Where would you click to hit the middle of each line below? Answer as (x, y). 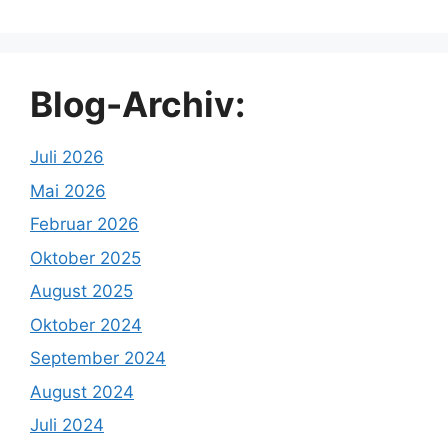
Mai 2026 (68, 190)
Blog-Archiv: (137, 104)
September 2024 (98, 358)
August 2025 (81, 291)
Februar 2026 (84, 224)
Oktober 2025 (85, 257)
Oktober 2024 (86, 324)
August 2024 (82, 391)
